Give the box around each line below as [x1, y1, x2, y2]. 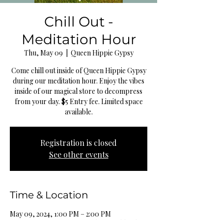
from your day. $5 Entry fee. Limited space [14, 97, 143, 107]
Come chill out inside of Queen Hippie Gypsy [11, 66, 146, 76]
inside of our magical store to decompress [15, 86, 142, 96]
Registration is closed [40, 137, 117, 148]
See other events [49, 149, 109, 160]
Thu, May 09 [24, 48, 63, 58]
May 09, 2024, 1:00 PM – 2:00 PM [10, 209, 111, 219]
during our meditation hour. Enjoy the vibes [13, 76, 144, 86]
